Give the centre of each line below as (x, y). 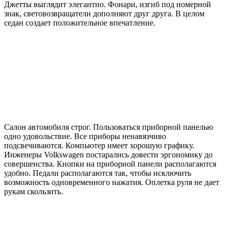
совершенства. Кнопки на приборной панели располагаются (110, 164)
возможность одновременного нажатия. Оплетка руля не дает (112, 182)
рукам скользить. (33, 191)
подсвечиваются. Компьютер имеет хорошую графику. (99, 145)
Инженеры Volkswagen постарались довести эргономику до (108, 154)
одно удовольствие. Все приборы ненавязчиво (85, 136)
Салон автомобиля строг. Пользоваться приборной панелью (109, 127)
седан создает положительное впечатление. (80, 22)
